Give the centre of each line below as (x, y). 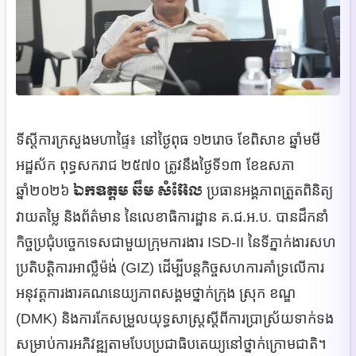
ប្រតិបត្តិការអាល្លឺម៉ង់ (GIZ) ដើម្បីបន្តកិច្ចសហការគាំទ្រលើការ (170, 267)
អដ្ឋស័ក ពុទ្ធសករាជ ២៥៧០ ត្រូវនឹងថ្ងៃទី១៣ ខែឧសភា (155, 165)
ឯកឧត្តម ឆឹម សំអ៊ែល (138, 191)
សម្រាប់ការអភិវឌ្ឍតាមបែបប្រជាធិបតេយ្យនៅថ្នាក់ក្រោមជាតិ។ (171, 344)
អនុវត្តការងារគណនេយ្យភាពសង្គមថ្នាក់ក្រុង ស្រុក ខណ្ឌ (156, 293)
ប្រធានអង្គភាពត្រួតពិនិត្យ (268, 190)
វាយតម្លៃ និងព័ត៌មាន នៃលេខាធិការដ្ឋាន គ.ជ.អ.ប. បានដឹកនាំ (172, 217)
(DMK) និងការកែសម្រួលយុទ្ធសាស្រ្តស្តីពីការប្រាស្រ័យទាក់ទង (175, 318)
